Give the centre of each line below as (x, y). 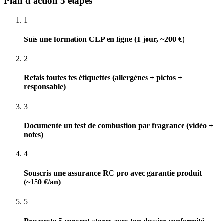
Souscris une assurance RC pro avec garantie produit (113, 173)
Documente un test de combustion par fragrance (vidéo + (118, 125)
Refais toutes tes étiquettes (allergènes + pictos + (103, 78)
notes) (34, 134)
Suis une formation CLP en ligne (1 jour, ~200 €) (104, 39)
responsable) (45, 87)
